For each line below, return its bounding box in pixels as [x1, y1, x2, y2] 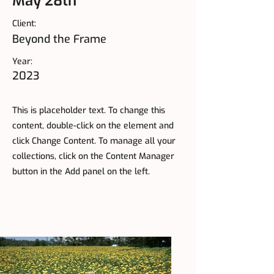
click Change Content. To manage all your [12, 135, 176, 147]
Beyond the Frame [12, 32, 106, 46]
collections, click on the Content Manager [12, 150, 174, 162]
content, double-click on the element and [12, 120, 174, 131]
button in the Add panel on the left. [12, 166, 150, 177]
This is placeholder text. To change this [12, 105, 165, 116]
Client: [12, 18, 36, 29]
